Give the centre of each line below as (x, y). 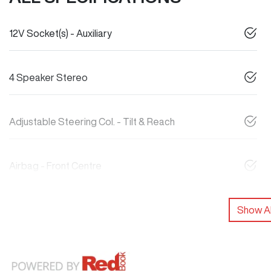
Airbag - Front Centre (55, 166)
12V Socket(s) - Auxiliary (60, 33)
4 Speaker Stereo (48, 77)
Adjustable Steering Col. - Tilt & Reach (92, 122)
